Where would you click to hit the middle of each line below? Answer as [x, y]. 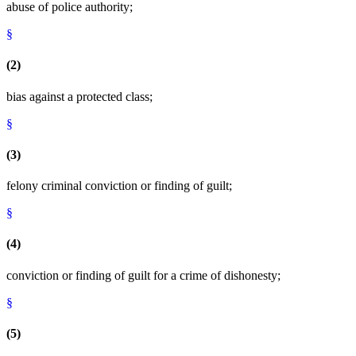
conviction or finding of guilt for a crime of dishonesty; [143, 275]
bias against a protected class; [79, 96]
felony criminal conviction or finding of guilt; [119, 186]
